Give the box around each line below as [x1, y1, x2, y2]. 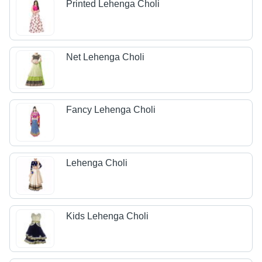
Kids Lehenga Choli [66, 211, 149, 221]
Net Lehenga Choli [66, 51, 145, 62]
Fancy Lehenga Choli [66, 105, 156, 115]
